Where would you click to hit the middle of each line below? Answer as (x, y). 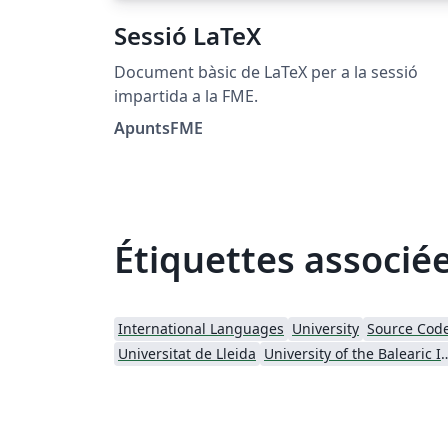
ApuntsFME (158, 127)
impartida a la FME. (186, 95)
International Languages (201, 328)
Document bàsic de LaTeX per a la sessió (266, 71)
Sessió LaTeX (187, 35)
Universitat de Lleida (187, 353)
